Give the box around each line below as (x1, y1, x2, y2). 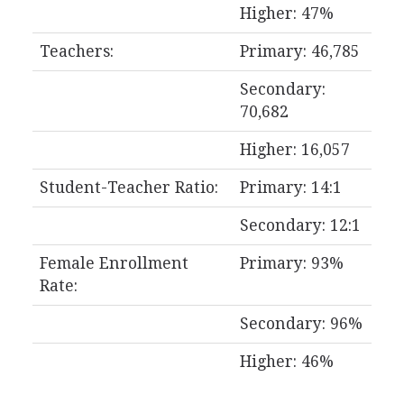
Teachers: (39, 42, 114, 60)
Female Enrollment (39, 254, 188, 272)
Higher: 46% (239, 353, 334, 371)
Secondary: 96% (239, 315, 363, 333)
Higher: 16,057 (239, 141, 350, 159)
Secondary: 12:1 (239, 216, 361, 234)
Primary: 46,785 (239, 42, 360, 60)
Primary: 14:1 (239, 179, 342, 197)
